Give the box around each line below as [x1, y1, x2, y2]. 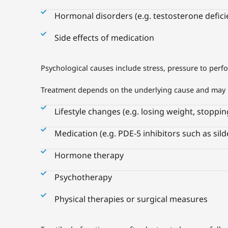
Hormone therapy [54, 150, 124, 161]
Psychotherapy [54, 172, 112, 183]
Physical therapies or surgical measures [54, 193, 208, 205]
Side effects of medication [54, 32, 154, 43]
